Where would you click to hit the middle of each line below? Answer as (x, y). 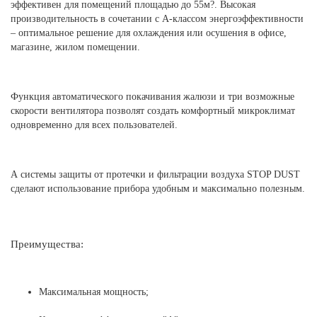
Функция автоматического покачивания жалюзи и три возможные (152, 97)
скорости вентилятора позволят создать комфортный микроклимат (153, 111)
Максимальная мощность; (94, 292)
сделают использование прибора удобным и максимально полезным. (158, 189)
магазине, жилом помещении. (75, 47)
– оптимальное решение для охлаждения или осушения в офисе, (149, 33)
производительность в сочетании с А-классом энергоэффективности (157, 19)
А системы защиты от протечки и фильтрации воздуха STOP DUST (155, 174)
